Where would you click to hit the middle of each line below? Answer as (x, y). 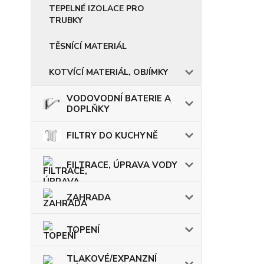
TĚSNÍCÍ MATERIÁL (88, 46)
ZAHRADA (89, 198)
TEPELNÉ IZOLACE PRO (97, 9)
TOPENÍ (83, 230)
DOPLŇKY (88, 109)
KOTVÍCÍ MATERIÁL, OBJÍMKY (108, 72)
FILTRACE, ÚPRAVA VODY (122, 165)
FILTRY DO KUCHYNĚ (112, 135)
